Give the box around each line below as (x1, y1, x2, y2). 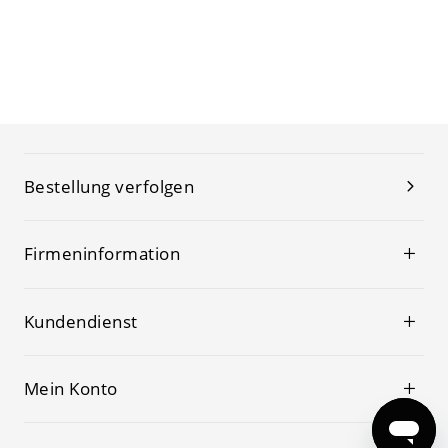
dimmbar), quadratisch (23, 7, 188, 27)
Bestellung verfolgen (23, 174, 195, 198)
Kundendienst (23, 309, 138, 333)
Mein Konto (23, 377, 118, 401)
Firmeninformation (23, 242, 181, 266)
